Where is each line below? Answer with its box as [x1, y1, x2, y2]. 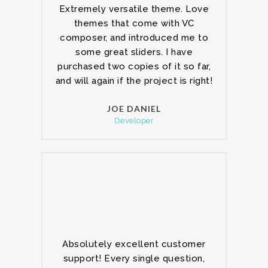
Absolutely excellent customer [62, 239, 206, 249]
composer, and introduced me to [60, 32, 208, 43]
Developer [114, 116, 154, 125]
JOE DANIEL [107, 103, 161, 114]
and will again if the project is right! [55, 75, 213, 86]
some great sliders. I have [75, 47, 193, 57]
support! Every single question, [63, 253, 205, 264]
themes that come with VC [74, 18, 194, 29]
